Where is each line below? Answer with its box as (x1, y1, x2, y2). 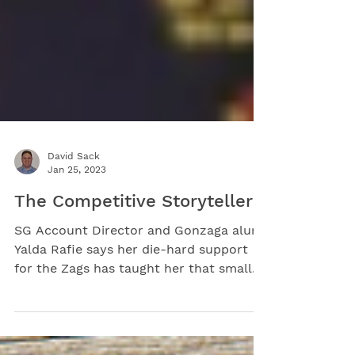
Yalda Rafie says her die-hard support (14, 324, 248, 339)
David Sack (48, 233, 100, 244)
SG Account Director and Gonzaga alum (14, 305, 263, 320)
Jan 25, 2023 (48, 246, 106, 258)
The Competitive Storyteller (14, 273, 253, 293)
